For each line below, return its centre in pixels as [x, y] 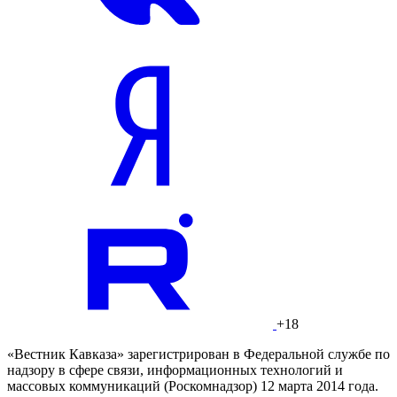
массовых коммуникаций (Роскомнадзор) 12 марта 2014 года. [193, 386]
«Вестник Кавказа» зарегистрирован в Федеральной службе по [198, 354]
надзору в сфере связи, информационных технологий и [175, 370]
